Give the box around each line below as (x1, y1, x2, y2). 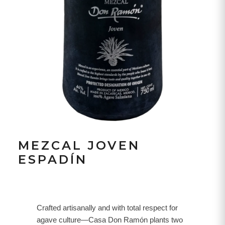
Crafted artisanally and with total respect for (37, 203, 178, 212)
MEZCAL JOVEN (18, 138, 140, 153)
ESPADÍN (18, 152, 87, 167)
